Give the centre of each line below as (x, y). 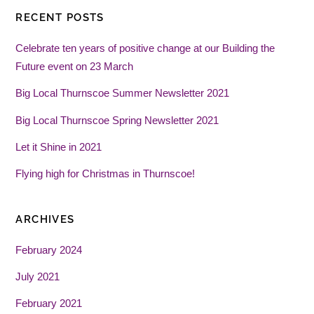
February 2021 (49, 303)
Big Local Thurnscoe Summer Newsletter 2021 (123, 93)
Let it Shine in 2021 (59, 146)
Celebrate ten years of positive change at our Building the (145, 48)
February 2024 (49, 250)
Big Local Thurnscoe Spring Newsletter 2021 (117, 120)
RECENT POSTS (60, 18)
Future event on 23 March (75, 67)
